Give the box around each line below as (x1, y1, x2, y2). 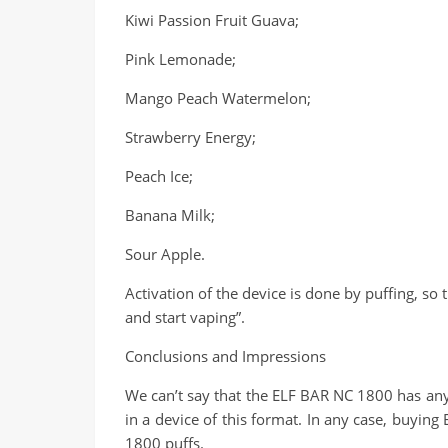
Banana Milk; (125, 205, 215, 225)
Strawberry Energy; (125, 127, 256, 147)
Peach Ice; (125, 166, 193, 186)
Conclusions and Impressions (125, 346, 326, 366)
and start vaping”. (125, 307, 245, 327)
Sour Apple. (125, 244, 205, 264)
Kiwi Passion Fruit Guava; (125, 10, 299, 30)
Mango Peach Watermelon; (125, 88, 311, 108)
